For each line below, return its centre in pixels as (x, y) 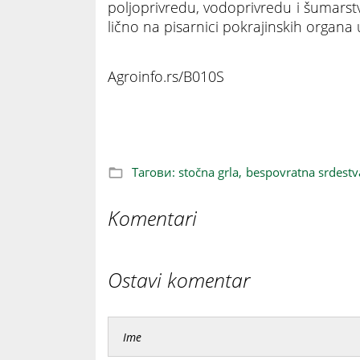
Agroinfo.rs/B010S (166, 77)
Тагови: (153, 172)
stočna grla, (210, 172)
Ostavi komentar (179, 280)
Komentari (152, 218)
